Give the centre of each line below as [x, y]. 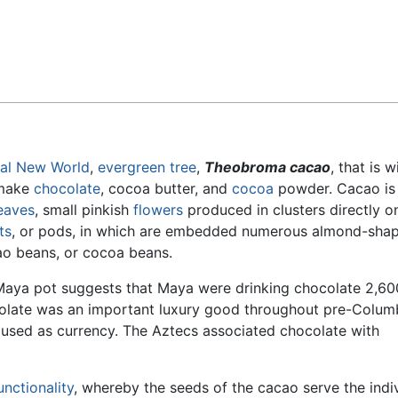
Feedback [57, 28]
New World [53, 167]
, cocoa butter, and [166, 189]
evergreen [131, 167]
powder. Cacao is [334, 189]
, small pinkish [84, 210]
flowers [158, 210]
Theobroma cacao [267, 167]
